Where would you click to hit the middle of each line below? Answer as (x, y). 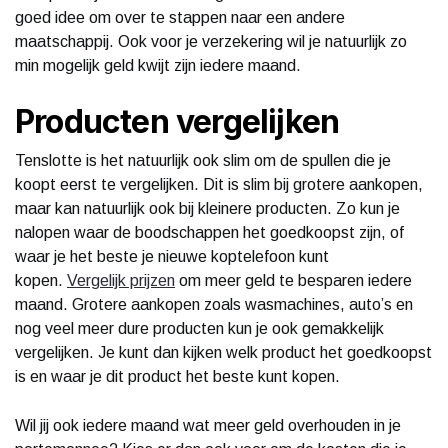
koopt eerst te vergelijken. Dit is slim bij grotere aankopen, (219, 184)
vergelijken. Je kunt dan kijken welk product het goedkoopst (223, 352)
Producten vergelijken (177, 121)
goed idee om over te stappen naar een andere (180, 17)
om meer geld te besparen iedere (293, 280)
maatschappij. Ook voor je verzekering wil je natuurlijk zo (211, 41)
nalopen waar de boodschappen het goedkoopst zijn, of (209, 232)
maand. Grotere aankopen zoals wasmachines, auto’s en (214, 304)
